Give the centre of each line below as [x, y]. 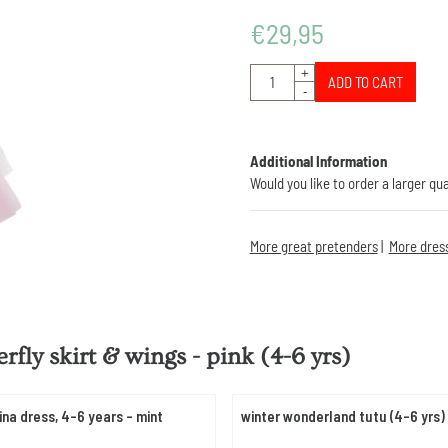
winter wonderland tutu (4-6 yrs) [343, 415]
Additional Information [318, 161]
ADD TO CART [365, 82]
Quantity [272, 73]
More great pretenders [313, 246]
